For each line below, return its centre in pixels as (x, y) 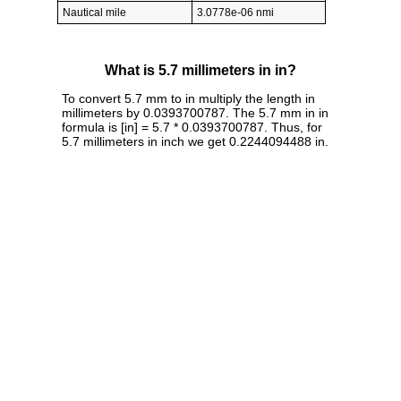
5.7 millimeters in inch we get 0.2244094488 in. (195, 141)
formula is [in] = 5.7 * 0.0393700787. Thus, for (192, 127)
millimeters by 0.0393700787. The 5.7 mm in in (195, 112)
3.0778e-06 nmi (235, 13)
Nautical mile (94, 13)
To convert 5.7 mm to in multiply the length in (188, 98)
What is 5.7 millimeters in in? (200, 71)
